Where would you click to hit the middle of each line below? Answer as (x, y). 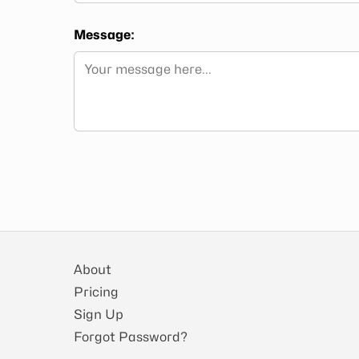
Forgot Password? (131, 337)
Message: (104, 35)
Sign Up (99, 315)
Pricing (96, 292)
